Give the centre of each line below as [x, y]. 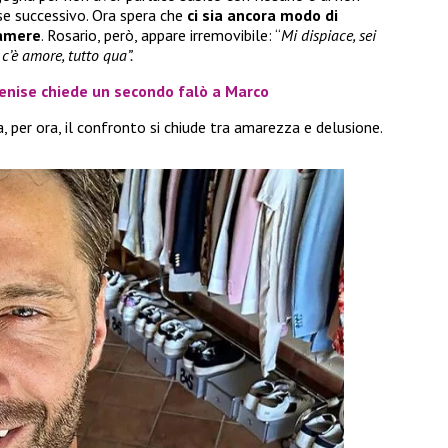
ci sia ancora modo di [262, 15]
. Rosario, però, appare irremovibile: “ [161, 35]
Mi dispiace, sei [328, 35]
